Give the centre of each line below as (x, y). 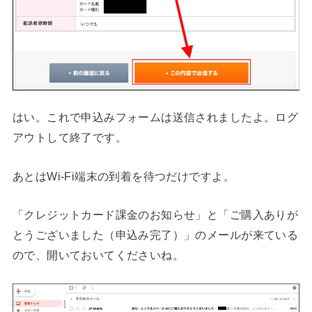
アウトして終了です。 (70, 138)
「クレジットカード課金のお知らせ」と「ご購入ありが (155, 215)
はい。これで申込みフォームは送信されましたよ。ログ (155, 117)
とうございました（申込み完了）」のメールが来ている (155, 235)
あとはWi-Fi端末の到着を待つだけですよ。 (123, 176)
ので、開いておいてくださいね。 (98, 255)
